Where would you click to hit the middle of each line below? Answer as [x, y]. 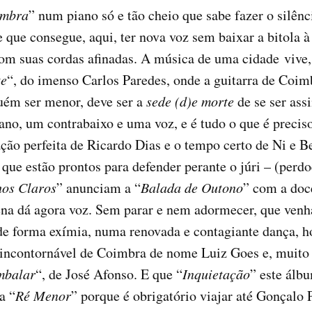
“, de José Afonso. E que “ [109, 274]
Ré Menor [43, 296]
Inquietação [216, 274]
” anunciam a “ [99, 188]
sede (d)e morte [190, 101]
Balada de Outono [192, 188]
